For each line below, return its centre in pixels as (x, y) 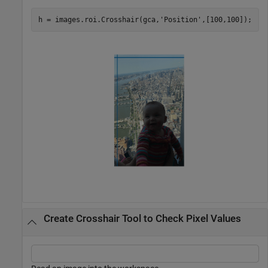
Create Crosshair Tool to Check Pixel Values (142, 219)
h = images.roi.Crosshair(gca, (99, 19)
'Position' (180, 19)
